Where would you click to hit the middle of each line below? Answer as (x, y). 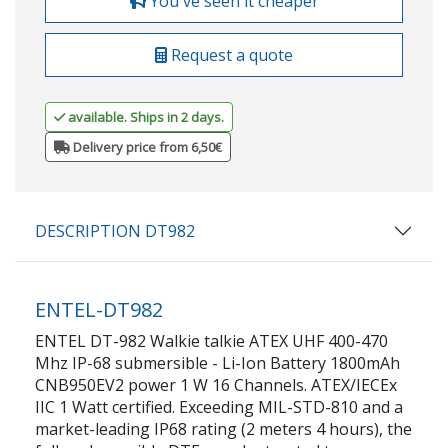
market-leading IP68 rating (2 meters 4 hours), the (223, 428)
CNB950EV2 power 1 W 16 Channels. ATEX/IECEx (216, 384)
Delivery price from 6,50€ (146, 146)
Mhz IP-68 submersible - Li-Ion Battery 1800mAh (217, 362)
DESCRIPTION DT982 (115, 230)
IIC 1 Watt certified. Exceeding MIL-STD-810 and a (219, 406)
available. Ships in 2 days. (146, 116)
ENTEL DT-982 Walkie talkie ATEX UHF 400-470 (211, 340)
